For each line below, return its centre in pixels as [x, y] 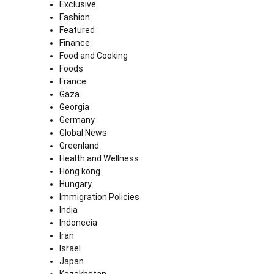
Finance [75, 43]
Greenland [79, 146]
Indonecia [78, 223]
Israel [70, 249]
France [73, 82]
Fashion [75, 17]
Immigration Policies [99, 197]
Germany [77, 120]
